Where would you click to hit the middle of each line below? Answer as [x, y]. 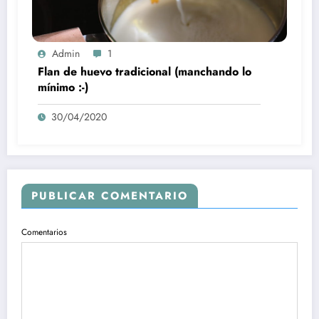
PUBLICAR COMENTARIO [110, 195]
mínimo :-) [63, 87]
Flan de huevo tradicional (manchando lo [145, 71]
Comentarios [44, 232]
